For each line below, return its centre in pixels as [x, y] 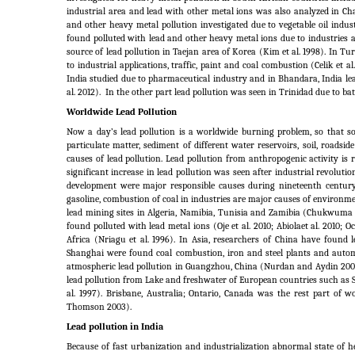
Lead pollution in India [115, 327]
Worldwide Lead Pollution [122, 112]
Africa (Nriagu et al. [108, 240]
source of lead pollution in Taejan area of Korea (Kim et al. [184, 52]
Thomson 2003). [99, 307]
